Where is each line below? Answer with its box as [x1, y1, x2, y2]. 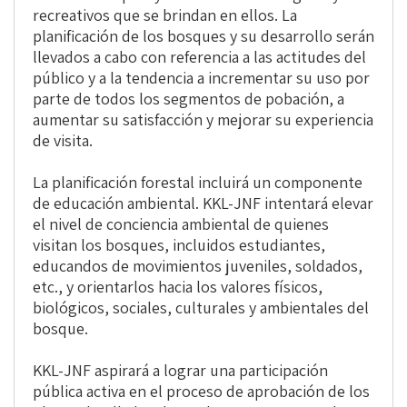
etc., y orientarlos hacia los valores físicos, [33, 276, 323, 298]
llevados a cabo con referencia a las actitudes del [33, 46, 366, 68]
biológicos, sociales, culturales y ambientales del [33, 297, 369, 319]
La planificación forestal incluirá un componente [33, 172, 362, 194]
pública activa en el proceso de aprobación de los [33, 381, 370, 402]
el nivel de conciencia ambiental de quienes [33, 213, 329, 235]
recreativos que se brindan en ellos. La [33, 5, 297, 26]
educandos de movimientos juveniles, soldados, [33, 255, 362, 277]
